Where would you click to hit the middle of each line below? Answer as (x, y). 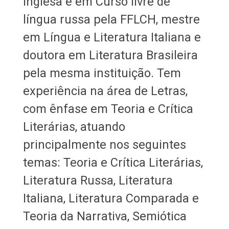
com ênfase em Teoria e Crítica (108, 109)
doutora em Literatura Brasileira (110, 55)
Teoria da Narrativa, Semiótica (105, 216)
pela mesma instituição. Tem (102, 73)
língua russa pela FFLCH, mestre (111, 19)
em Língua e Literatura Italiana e (112, 37)
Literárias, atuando (74, 127)
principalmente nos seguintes (104, 144)
